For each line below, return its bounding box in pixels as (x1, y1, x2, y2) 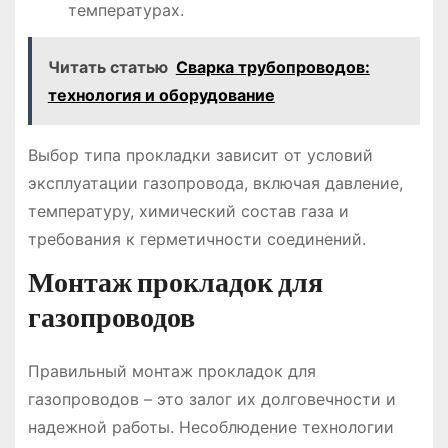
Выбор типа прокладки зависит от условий (27, 144, 373, 165)
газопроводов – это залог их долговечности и (27, 389, 396, 410)
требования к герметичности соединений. (27, 228, 366, 249)
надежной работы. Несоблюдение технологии (27, 417, 394, 438)
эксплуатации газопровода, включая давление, (27, 172, 403, 193)
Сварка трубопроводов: (175, 56, 370, 77)
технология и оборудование (47, 84, 275, 105)
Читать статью (47, 56, 168, 77)
